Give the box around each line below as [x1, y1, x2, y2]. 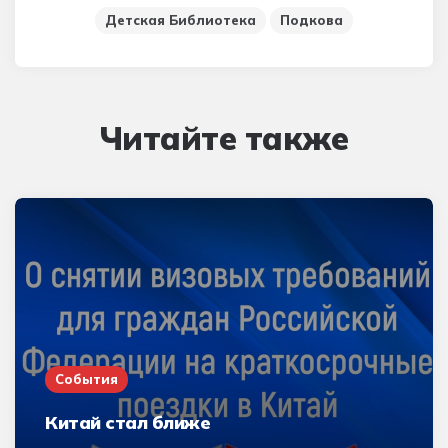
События [55, 370, 118, 387]
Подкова [280, 11, 343, 28]
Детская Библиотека [105, 11, 256, 28]
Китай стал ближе [45, 410, 210, 434]
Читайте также [99, 117, 349, 158]
